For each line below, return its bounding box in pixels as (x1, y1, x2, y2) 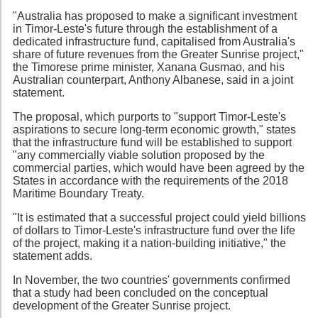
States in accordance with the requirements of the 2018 (13, 174, 288, 187)
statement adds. (13, 249, 92, 262)
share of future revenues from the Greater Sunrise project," (13, 48, 304, 60)
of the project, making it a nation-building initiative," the (13, 236, 286, 249)
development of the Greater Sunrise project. (13, 299, 231, 312)
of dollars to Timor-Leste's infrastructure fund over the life (13, 224, 295, 236)
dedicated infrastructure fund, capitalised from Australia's (13, 35, 295, 48)
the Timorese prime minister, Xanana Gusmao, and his (13, 60, 285, 73)
